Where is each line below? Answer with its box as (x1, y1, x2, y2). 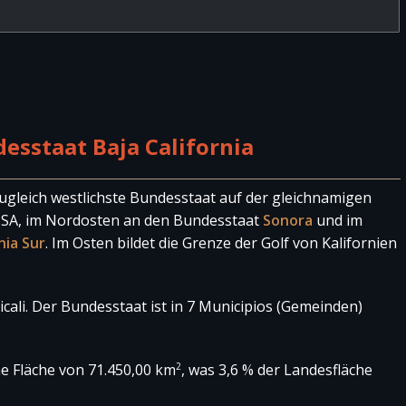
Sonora (263, 210, 313, 230)
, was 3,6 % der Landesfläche (181, 360, 372, 381)
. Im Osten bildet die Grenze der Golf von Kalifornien (45, 233, 397, 253)
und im (313, 210, 362, 230)
